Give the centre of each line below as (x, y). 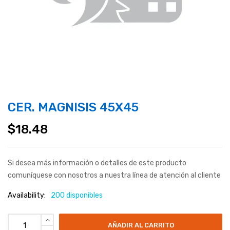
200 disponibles (77, 196)
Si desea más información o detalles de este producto (97, 163)
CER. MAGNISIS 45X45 (73, 108)
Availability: (27, 196)
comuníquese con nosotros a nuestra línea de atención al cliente (114, 176)
